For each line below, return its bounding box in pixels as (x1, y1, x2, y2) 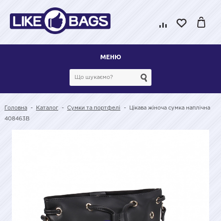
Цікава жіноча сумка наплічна (129, 106, 210, 110)
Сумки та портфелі (67, 106, 120, 110)
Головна (4, 106, 27, 110)
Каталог (36, 106, 58, 110)
